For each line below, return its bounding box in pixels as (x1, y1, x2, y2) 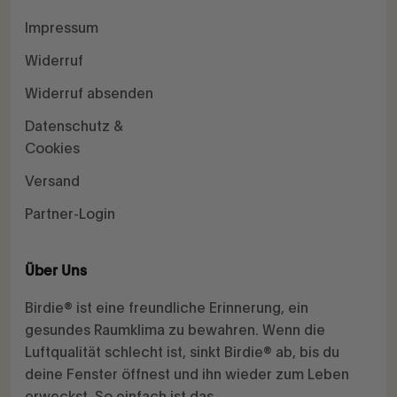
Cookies (25, 138, 80, 158)
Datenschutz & (25, 116, 123, 136)
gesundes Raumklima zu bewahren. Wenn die (25, 320, 325, 339)
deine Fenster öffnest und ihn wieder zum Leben (25, 364, 349, 384)
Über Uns (25, 262, 87, 280)
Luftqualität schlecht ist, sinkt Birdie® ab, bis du (25, 342, 339, 362)
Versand (25, 171, 80, 191)
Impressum (25, 18, 98, 37)
